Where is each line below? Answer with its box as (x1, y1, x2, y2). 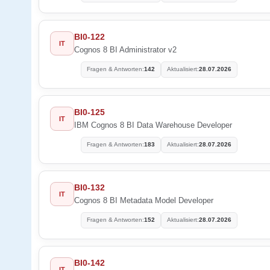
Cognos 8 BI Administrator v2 (74, 45, 177, 54)
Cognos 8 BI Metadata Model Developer (74, 195, 213, 205)
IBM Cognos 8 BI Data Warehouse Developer (74, 120, 232, 130)
